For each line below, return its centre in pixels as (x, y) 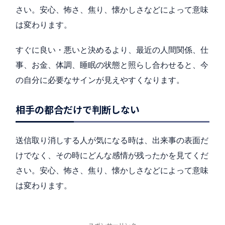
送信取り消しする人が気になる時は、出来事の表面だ (112, 140)
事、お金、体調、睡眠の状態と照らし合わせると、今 (112, 65)
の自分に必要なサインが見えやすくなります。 (100, 80)
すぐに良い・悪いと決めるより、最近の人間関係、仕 (112, 50)
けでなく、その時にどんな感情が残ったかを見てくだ (112, 155)
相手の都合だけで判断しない (78, 109)
